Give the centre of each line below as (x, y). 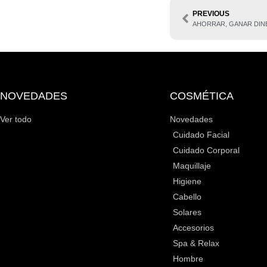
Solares (187, 212)
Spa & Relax (196, 243)
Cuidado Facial (201, 134)
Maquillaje (192, 165)
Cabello (187, 196)
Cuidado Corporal (206, 150)
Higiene (187, 181)
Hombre (188, 258)
